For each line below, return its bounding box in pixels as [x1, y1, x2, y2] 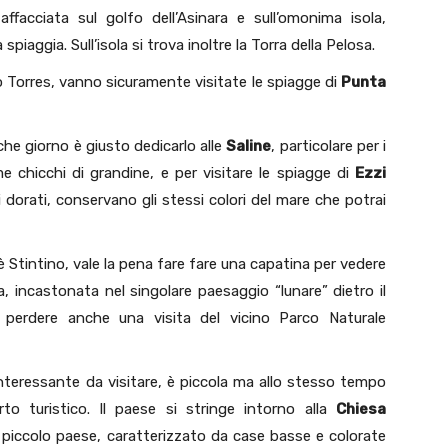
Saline [226, 137, 272, 156]
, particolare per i [271, 137, 387, 156]
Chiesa [336, 400, 386, 419]
